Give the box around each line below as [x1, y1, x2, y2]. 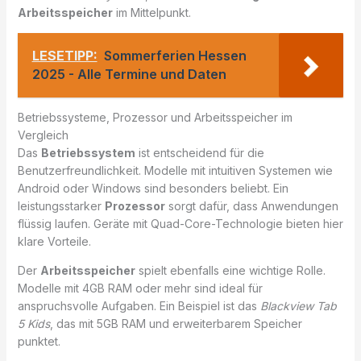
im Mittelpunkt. [112, 5, 191, 19]
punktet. [17, 334, 60, 348]
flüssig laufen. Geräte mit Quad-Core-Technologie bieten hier [17, 216, 343, 230]
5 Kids [17, 316, 50, 330]
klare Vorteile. [17, 234, 91, 248]
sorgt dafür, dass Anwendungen [164, 198, 338, 213]
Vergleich [17, 127, 68, 142]
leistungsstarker [17, 198, 105, 213]
